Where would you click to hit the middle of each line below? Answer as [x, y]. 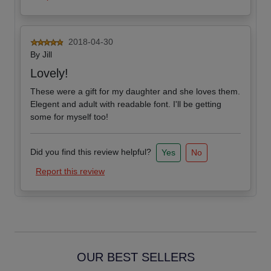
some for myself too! [69, 117]
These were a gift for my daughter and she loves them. [135, 92]
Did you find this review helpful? [91, 152]
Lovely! [49, 73]
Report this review [70, 171]
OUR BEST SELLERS [135, 257]
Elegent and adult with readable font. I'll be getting [126, 104]
